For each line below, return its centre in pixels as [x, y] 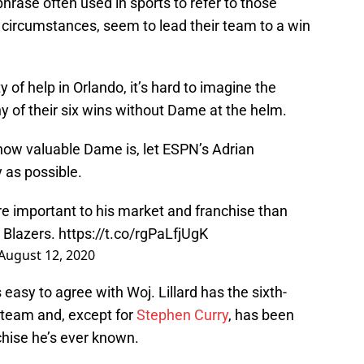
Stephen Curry [182, 315]
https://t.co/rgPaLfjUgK [133, 234]
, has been [261, 315]
